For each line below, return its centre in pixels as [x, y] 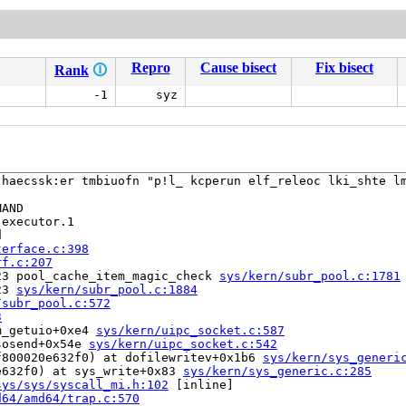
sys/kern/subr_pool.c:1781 [310, 276]
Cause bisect [238, 68]
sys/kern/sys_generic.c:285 [277, 372]
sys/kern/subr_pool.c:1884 [107, 290]
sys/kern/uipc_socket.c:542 [183, 344]
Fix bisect [344, 68]
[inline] [201, 385]
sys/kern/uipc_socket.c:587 [190, 331]
